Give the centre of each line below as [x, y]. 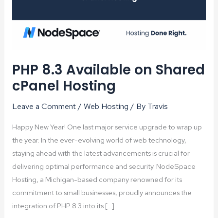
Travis [158, 106]
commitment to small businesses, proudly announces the [102, 192]
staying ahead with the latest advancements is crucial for [101, 153]
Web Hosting [106, 106]
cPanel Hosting [64, 86]
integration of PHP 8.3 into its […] [64, 205]
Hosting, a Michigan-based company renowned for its [97, 179]
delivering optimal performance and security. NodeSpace [104, 166]
